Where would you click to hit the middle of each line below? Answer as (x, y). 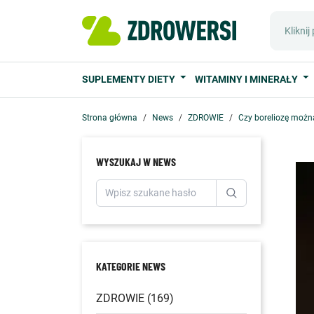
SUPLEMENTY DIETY (130, 79)
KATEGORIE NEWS (131, 266)
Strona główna (110, 118)
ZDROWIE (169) (135, 298)
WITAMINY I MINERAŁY (248, 79)
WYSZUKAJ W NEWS (136, 162)
